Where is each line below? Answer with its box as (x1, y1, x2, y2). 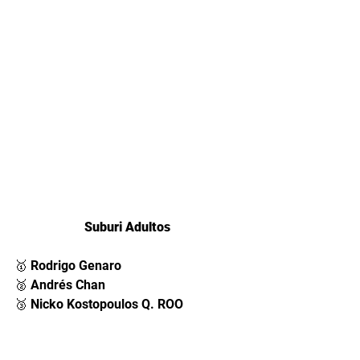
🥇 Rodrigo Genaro (14, 257, 128, 273)
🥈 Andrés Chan (14, 276, 108, 292)
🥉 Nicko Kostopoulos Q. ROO (14, 296, 183, 312)
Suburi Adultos (84, 219, 174, 235)
